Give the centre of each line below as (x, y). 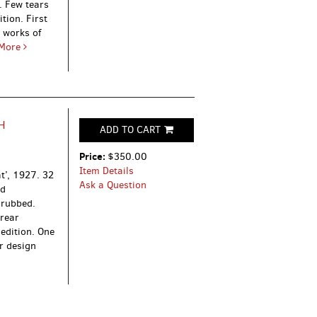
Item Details (107, 171)
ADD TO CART (131, 130)
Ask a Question (113, 185)
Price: (94, 157)
